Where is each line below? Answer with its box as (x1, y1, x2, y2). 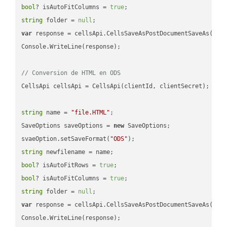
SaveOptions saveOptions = (21, 122, 114, 129)
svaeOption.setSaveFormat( (21, 135, 110, 142)
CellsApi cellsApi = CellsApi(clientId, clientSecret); (21, 82, 210, 90)
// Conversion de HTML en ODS (21, 69, 121, 77)
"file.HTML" (71, 108, 110, 116)
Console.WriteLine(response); (21, 43, 121, 50)
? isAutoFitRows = (35, 161, 100, 169)
